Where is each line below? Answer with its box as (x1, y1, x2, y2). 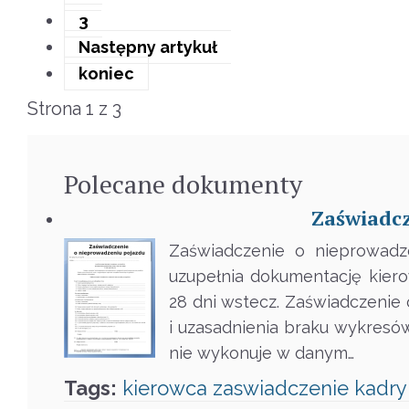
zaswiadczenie (213, 376, 349, 401)
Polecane (64, 167, 165, 202)
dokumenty (172, 167, 302, 202)
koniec (79, 64, 134, 84)
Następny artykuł (79, 37, 217, 58)
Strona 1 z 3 (27, 98, 121, 121)
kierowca (122, 376, 207, 401)
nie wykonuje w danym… (169, 343, 354, 363)
